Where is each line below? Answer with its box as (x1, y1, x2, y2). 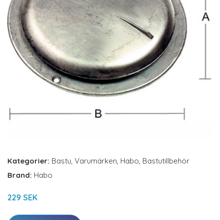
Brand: (7, 170, 34, 180)
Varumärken (75, 156, 117, 165)
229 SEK (7, 192, 37, 202)
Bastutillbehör (142, 156, 190, 165)
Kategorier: (7, 156, 50, 165)
